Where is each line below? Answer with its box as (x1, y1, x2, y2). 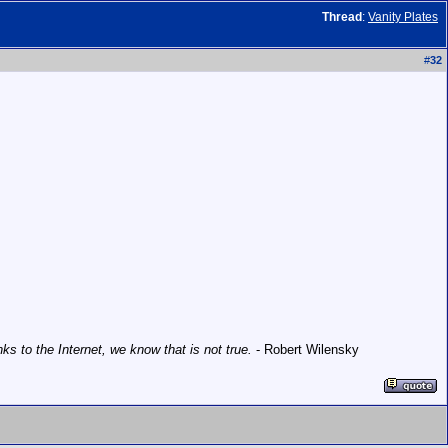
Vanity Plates (368, 10, 438, 24)
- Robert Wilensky (252, 342, 359, 357)
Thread (322, 10, 362, 24)
